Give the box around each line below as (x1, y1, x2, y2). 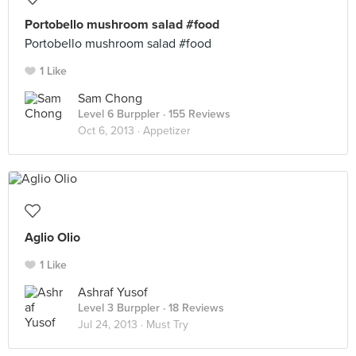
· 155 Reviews (160, 107, 230, 121)
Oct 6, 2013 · (78, 124, 143, 137)
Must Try (146, 318, 188, 331)
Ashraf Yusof (78, 284, 148, 300)
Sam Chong (78, 91, 142, 106)
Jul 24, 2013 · (78, 318, 146, 331)
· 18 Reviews (160, 301, 224, 315)
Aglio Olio (25, 230, 80, 246)
